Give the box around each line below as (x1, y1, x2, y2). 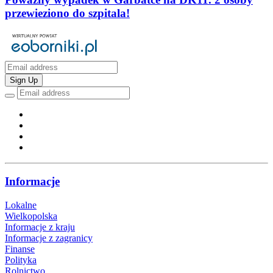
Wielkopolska (5, 211, 57, 222)
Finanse (5, 244, 35, 255)
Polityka (5, 255, 37, 266)
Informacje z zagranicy (5, 233, 93, 244)
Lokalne (5, 200, 37, 211)
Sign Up (10, 75, 38, 85)
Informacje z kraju (5, 222, 75, 233)
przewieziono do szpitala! (5, 6, 130, 19)
